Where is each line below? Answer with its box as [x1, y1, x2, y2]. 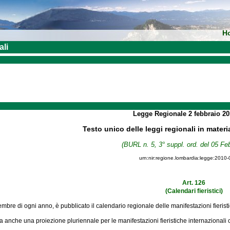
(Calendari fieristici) [165, 187, 223, 195]
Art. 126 [182, 179, 206, 186]
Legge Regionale [133, 110, 189, 118]
